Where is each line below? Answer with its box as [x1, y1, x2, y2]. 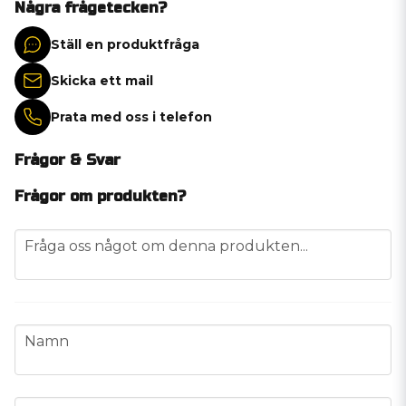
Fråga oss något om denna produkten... [24, 237, 308, 255]
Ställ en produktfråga [51, 35, 199, 53]
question [14, 230, 78, 247]
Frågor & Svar [14, 151, 121, 169]
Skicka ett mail [51, 72, 153, 89]
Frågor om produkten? [14, 188, 186, 205]
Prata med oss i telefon [51, 108, 212, 125]
